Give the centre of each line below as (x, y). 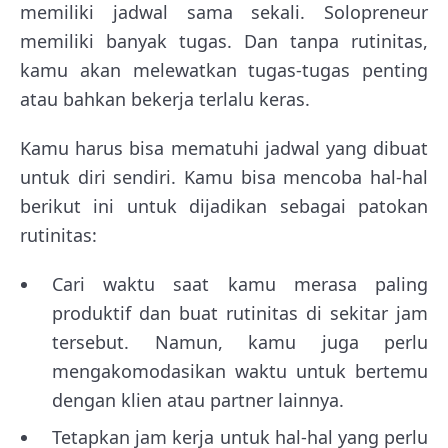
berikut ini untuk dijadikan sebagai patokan (224, 205)
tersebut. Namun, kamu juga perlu (240, 341)
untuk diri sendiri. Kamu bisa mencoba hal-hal (224, 176)
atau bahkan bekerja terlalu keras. (165, 98)
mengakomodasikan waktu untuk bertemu (240, 370)
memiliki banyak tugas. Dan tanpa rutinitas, (224, 40)
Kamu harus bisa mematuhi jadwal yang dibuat (224, 147)
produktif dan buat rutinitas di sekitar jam (240, 312)
